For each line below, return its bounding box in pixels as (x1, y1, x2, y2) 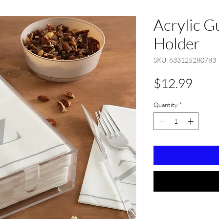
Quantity (153, 101, 177, 109)
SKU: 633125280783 (153, 56, 216, 64)
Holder (153, 34, 200, 53)
